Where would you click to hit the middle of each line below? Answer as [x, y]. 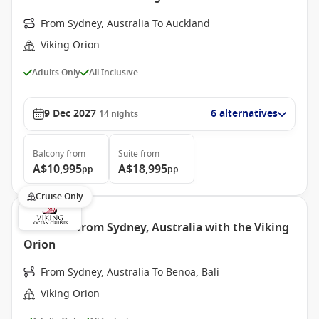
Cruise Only [59, 197]
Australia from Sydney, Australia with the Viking [156, 228]
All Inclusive [114, 72]
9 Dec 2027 [70, 114]
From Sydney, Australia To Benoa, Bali [130, 272]
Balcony [48, 154]
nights [125, 114]
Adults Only [56, 72]
